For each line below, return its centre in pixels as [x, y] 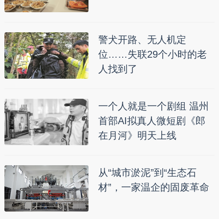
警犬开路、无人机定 [142, 40]
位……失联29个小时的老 [152, 55]
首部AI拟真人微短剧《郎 [152, 121]
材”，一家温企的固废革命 [153, 187]
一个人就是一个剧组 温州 [153, 106]
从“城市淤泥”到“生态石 [147, 173]
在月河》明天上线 [137, 136]
